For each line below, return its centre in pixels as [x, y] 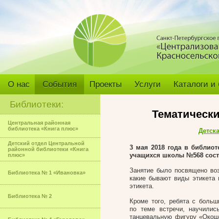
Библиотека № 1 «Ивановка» [47, 173]
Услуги [148, 84]
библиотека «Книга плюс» [43, 129]
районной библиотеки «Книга [48, 149]
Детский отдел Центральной [46, 143]
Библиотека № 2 [30, 196]
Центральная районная [39, 123]
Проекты [106, 84]
